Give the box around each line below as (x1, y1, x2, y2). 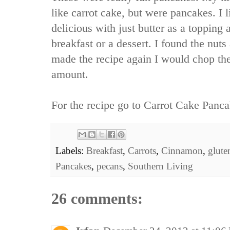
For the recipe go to (51, 99, 141, 112)
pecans (97, 161, 123, 172)
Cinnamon (161, 145, 203, 157)
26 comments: (51, 190, 143, 207)
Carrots (128, 145, 156, 157)
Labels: (55, 145, 86, 157)
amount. (51, 68, 88, 81)
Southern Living (128, 161, 193, 172)
